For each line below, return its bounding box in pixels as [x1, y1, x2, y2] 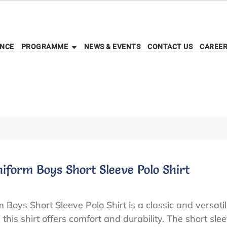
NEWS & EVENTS [84, 43, 140, 51]
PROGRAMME [21, 43, 68, 51]
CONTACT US [147, 43, 193, 51]
